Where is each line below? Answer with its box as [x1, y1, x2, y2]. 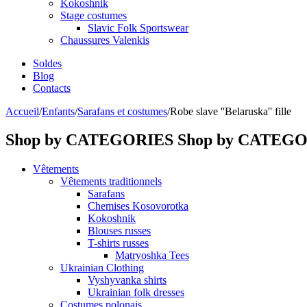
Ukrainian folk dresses [88, 286, 184, 299]
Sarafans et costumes [77, 105, 167, 117]
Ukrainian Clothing [60, 262, 144, 274]
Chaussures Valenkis [60, 34, 149, 46]
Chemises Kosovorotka [88, 200, 188, 212]
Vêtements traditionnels [60, 175, 162, 188]
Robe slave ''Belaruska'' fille [170, 105, 291, 117]
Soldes [33, 57, 62, 69]
